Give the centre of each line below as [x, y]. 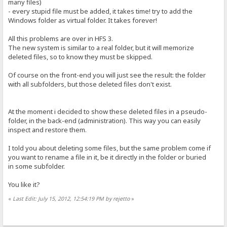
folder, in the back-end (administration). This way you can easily [105, 121]
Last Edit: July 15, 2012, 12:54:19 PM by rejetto [71, 199]
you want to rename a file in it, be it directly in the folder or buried [107, 157]
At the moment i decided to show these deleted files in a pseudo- [108, 112]
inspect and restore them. [48, 130]
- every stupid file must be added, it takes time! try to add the [101, 11]
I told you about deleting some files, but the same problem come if [110, 148]
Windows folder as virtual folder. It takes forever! [83, 21]
